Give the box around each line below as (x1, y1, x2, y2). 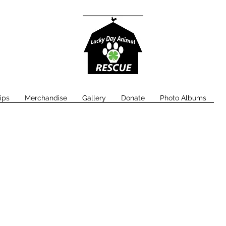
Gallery (82, 94, 106, 102)
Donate (121, 94, 145, 102)
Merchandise (24, 94, 67, 102)
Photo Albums (159, 94, 206, 102)
